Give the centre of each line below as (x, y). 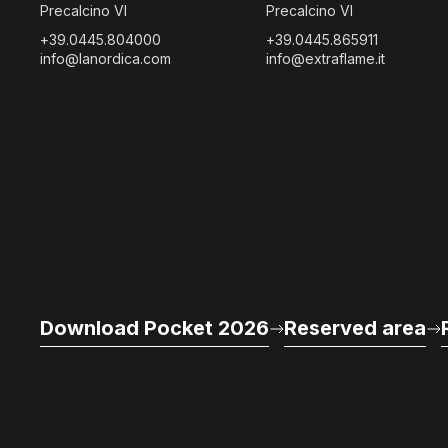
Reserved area (355, 328)
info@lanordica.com (105, 58)
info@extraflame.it (325, 58)
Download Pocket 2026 (154, 328)
